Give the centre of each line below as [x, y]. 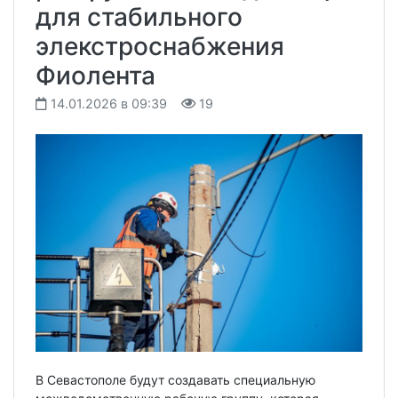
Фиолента [96, 75]
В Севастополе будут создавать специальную [175, 380]
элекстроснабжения [160, 46]
